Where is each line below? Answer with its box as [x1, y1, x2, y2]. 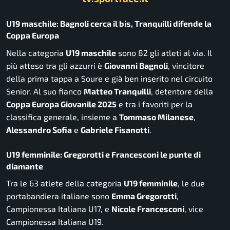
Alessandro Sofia [6, 124, 72, 135]
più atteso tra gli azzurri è [6, 60, 104, 70]
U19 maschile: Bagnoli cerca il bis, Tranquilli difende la [6, 18, 212, 29]
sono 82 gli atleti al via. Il [116, 47, 212, 57]
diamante [6, 161, 43, 171]
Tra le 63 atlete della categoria [6, 178, 124, 188]
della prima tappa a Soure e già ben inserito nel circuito [6, 73, 213, 83]
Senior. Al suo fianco [6, 86, 84, 96]
